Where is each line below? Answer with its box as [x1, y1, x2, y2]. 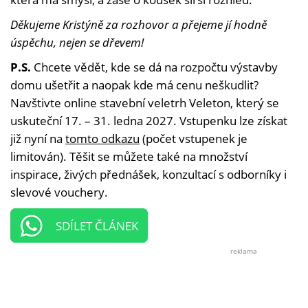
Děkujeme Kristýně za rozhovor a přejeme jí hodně [10, 16, 267, 33]
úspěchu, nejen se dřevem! [10, 34, 144, 51]
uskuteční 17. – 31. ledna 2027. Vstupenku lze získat [10, 113, 287, 129]
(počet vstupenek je [140, 131, 247, 147]
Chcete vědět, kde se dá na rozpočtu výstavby [31, 59, 278, 76]
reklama [230, 246, 257, 256]
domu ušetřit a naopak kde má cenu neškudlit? [10, 77, 258, 93]
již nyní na [10, 131, 65, 147]
